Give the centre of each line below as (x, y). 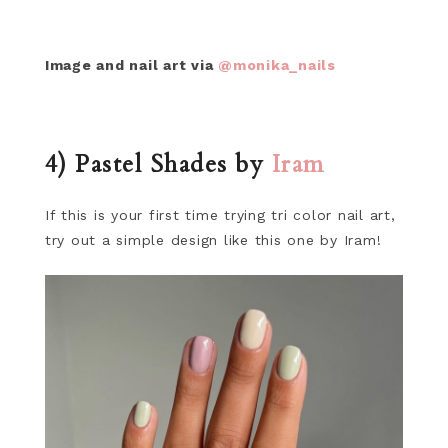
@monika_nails (277, 65)
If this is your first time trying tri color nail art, (220, 215)
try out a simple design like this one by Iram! (216, 240)
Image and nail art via (131, 65)
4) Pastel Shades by (158, 165)
